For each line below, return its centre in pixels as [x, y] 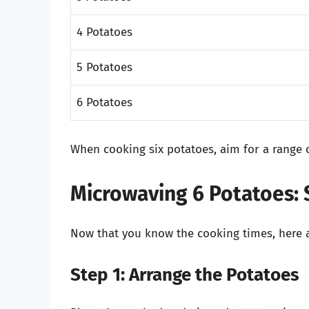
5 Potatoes [104, 67]
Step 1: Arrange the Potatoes [185, 275]
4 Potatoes [104, 32]
